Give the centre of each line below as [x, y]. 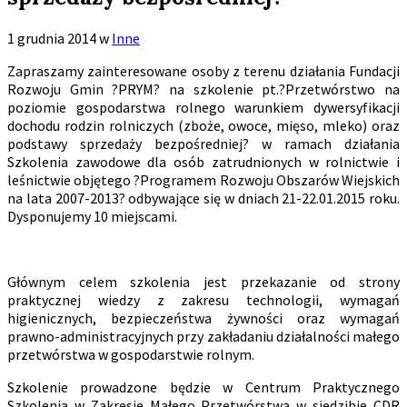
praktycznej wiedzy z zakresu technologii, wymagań [203, 299]
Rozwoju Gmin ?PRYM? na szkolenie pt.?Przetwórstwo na [203, 89]
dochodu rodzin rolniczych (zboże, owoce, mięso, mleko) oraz [203, 125]
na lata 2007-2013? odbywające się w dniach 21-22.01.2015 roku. [203, 198]
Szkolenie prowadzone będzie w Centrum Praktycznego [203, 387]
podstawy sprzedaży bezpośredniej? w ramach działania [203, 143]
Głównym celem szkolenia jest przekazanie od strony [203, 281]
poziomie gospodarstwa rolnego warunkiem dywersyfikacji [203, 107]
